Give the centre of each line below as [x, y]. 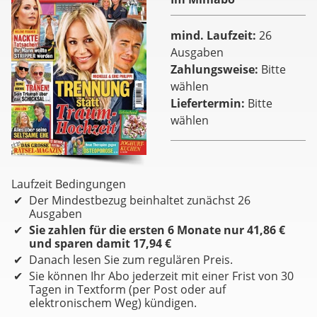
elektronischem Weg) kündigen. [113, 302]
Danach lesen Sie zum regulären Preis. [131, 259]
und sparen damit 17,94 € [100, 243]
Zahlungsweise [212, 69]
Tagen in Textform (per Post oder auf [127, 289]
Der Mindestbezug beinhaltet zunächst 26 [140, 200]
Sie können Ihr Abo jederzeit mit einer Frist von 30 [161, 276]
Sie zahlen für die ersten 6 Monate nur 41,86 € [157, 230]
